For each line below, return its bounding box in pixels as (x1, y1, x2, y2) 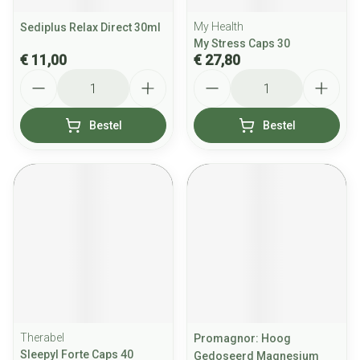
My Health (194, 20, 243, 33)
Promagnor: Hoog (194, 332, 291, 345)
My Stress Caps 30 (194, 37, 290, 50)
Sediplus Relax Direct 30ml (20, 21, 161, 34)
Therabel (20, 331, 64, 344)
